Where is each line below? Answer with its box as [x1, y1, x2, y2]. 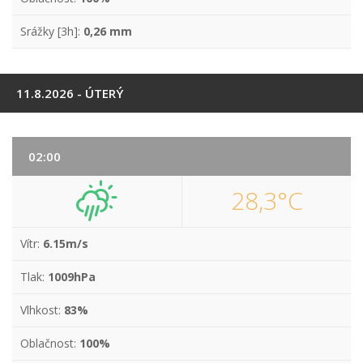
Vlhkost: [20, 302, 64, 318]
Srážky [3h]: [20, 23, 83, 39]
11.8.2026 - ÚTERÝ [16, 85, 123, 101]
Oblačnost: [20, 335, 79, 351]
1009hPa [48, 269, 96, 284]
